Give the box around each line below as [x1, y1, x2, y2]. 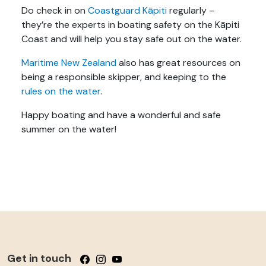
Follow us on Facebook [73, 252, 175, 265]
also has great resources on [116, 56, 240, 69]
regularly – [167, 4, 215, 17]
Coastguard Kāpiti [88, 4, 167, 17]
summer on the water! [21, 123, 116, 136]
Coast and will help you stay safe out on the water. [21, 33, 242, 46]
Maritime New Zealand [21, 56, 116, 69]
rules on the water [21, 85, 100, 98]
